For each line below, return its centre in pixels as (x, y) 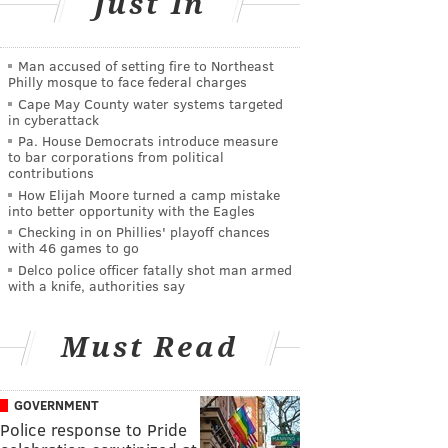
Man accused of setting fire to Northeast (146, 65)
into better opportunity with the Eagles (131, 210)
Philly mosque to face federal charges (127, 81)
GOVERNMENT (56, 404)
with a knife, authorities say (96, 285)
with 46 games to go (73, 248)
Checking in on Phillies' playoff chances (144, 232)
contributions (51, 173)
